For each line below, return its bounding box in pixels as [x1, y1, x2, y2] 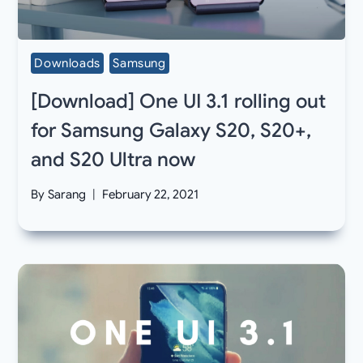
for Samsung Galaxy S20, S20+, [31, 117, 312, 143]
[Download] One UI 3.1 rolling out [31, 88, 327, 113]
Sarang [47, 187, 86, 203]
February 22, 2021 [101, 187, 199, 203]
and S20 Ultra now [31, 147, 196, 172]
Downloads [34, 55, 100, 70]
